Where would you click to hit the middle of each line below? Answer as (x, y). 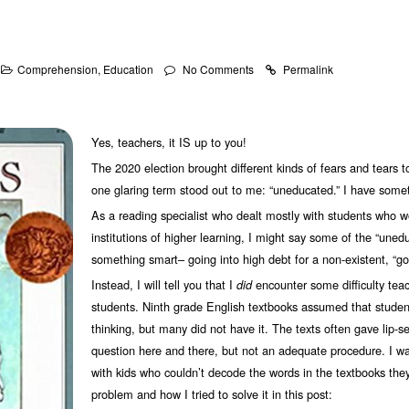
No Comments (218, 69)
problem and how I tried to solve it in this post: (211, 394)
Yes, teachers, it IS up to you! (168, 142)
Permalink (308, 69)
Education (128, 69)
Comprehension (58, 69)
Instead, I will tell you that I (163, 284)
